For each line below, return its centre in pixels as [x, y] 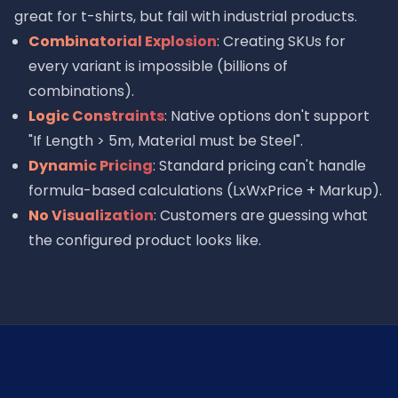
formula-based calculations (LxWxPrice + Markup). [205, 191]
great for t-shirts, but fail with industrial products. [186, 16]
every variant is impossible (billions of [158, 66]
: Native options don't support [267, 116]
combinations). [81, 91]
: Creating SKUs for [281, 41]
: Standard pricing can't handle [259, 166]
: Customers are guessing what [261, 215]
